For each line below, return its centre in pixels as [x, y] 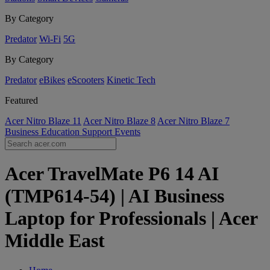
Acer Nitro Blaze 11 [43, 121]
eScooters [86, 80]
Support [98, 132]
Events [127, 132]
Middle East [55, 241]
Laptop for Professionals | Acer [131, 218]
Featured [21, 100]
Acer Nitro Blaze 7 [193, 121]
